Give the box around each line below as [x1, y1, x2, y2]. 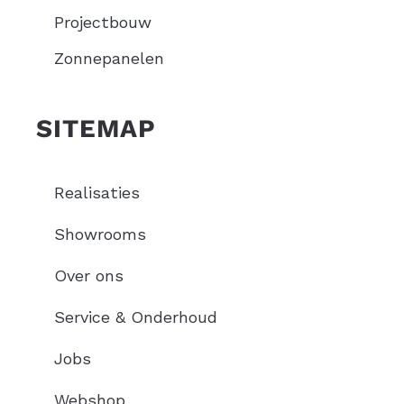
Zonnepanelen [54, 49, 164, 69]
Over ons [54, 266, 124, 286]
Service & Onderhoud [54, 308, 217, 327]
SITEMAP [36, 114, 156, 144]
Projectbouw [54, 13, 151, 32]
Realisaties [54, 183, 140, 203]
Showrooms [54, 225, 146, 244]
